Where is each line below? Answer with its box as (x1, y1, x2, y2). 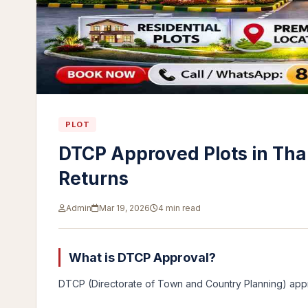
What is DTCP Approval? (69, 250, 216, 265)
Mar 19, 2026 (99, 203, 150, 213)
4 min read (158, 203, 201, 213)
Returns (58, 168, 129, 189)
